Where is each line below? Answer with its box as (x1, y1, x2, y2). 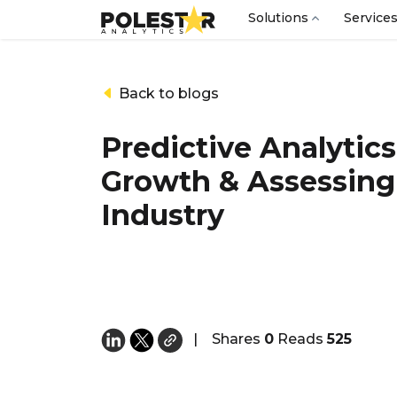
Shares (212, 331, 264, 348)
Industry (101, 198, 224, 232)
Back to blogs (115, 85, 219, 102)
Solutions (248, 10, 308, 26)
